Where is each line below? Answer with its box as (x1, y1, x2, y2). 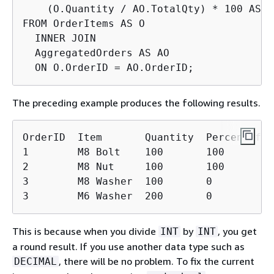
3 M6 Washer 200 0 (23, 190, 212, 202)
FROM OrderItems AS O (23, 18, 145, 29)
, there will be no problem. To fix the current (59, 255, 254, 267)
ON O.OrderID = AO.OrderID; (23, 62, 194, 73)
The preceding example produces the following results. (12, 97, 261, 109)
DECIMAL (14, 256, 57, 267)
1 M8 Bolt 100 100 (23, 146, 224, 158)
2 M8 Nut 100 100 (23, 161, 224, 172)
